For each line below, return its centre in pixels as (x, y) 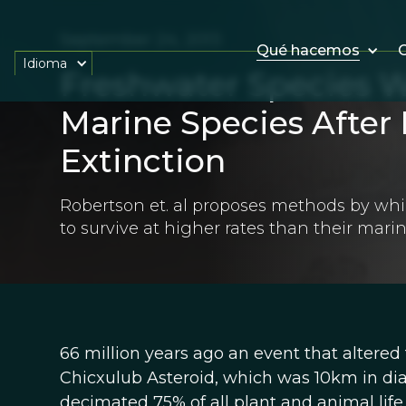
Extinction (142, 161)
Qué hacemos (308, 50)
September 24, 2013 (140, 40)
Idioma (45, 63)
